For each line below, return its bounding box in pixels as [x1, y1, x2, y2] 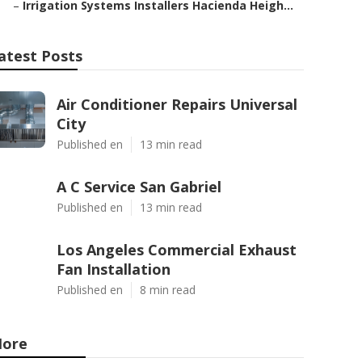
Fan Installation [57, 259, 170, 279]
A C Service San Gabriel [57, 177, 221, 196]
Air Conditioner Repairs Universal [57, 95, 297, 114]
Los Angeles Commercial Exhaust [57, 240, 297, 259]
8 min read [140, 282, 196, 297]
